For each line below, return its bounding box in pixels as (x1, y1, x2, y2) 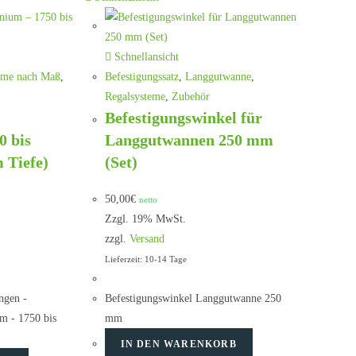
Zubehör (171, 91, 210, 103)
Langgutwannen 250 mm (104, 131, 273, 149)
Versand (129, 233, 164, 245)
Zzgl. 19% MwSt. (104, 213, 186, 225)
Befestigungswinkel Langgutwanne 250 (104, 292, 281, 304)
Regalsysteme (104, 91, 165, 103)
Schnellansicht (110, 51, 179, 63)
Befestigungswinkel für (104, 109, 262, 126)
